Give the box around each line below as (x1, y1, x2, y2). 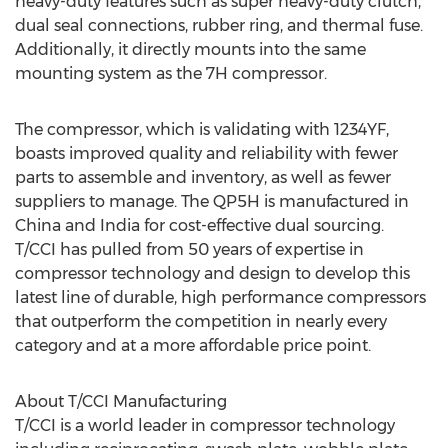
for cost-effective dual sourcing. (140, 216, 384, 235)
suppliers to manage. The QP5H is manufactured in (15, 192, 409, 211)
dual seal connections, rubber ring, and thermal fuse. (15, 16, 423, 35)
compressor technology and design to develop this (15, 264, 410, 283)
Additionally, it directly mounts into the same (15, 40, 366, 59)
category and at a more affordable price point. (15, 336, 371, 355)
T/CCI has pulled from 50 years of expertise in (15, 240, 364, 259)
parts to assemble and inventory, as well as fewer (15, 168, 391, 187)
